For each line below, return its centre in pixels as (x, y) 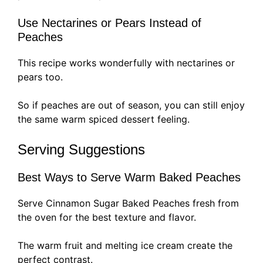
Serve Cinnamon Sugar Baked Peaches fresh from (128, 203)
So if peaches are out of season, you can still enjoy (131, 105)
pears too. (40, 77)
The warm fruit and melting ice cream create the (125, 246)
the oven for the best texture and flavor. (107, 218)
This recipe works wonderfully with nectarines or (126, 63)
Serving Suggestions (81, 150)
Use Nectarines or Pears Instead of (109, 23)
